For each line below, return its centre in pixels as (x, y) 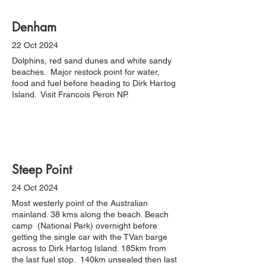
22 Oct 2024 (35, 45)
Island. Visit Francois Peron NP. (70, 94)
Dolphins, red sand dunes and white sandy (92, 61)
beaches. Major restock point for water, (86, 72)
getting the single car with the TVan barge (90, 237)
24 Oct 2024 (35, 188)
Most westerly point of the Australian (80, 203)
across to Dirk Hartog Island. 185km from (89, 248)
